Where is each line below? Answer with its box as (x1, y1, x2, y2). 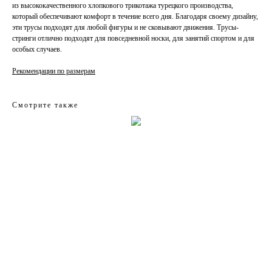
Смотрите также (12, 100, 78, 109)
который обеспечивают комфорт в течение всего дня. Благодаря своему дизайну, (12, 12, 258, 21)
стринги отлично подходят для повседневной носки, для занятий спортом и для (12, 33, 254, 42)
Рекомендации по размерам (12, 66, 95, 75)
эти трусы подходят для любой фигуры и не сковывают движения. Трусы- (12, 22, 239, 32)
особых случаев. (12, 44, 62, 53)
